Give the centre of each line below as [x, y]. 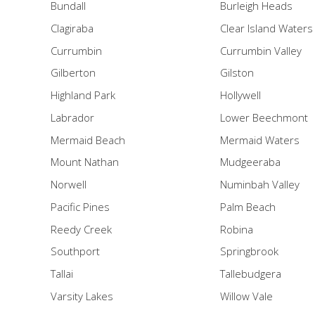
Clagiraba [72, 28]
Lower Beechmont [264, 117]
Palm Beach [247, 206]
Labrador [72, 117]
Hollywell [240, 95]
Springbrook [249, 251]
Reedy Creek [81, 229]
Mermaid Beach [88, 140]
